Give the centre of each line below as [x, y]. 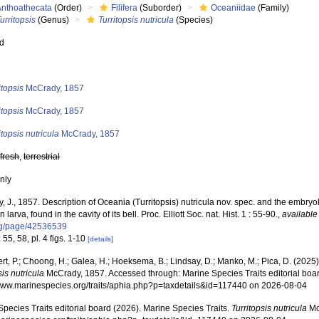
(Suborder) [160, 8]
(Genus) [53, 20]
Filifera [125, 8]
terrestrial [42, 157]
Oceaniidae [234, 8]
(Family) [273, 8]
